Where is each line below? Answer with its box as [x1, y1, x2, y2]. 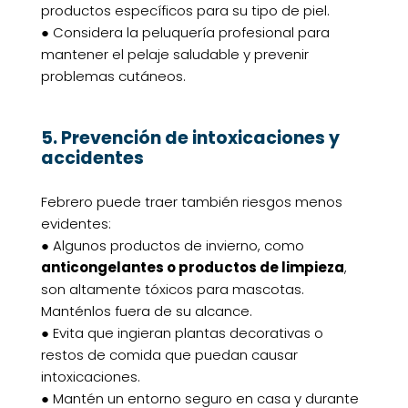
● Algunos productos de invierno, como [40, 236, 304, 256]
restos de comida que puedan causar [40, 345, 298, 365]
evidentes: [40, 214, 111, 234]
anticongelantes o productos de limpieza [40, 258, 344, 278]
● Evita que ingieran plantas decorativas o [40, 323, 323, 343]
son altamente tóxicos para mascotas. [40, 280, 304, 300]
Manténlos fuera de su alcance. [40, 301, 252, 321]
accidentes [40, 146, 144, 171]
